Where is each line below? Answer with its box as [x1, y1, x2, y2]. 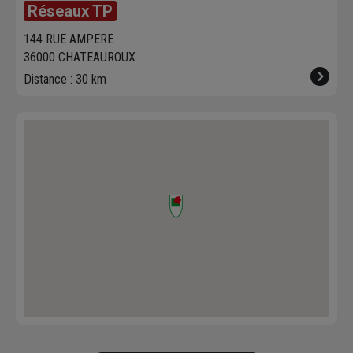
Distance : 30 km [24, 72, 106, 87]
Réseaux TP [28, 2, 113, 21]
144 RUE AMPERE [24, 32, 113, 47]
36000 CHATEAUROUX [24, 50, 136, 65]
